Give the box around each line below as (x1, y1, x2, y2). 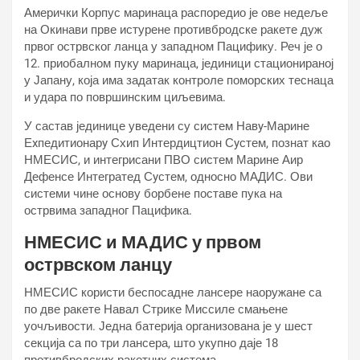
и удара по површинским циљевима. (24, 90, 226, 104)
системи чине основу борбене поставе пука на (24, 186, 282, 201)
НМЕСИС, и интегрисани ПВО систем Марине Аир (24, 153, 303, 167)
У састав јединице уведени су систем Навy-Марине (24, 119, 309, 133)
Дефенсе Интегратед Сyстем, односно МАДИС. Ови (24, 170, 313, 184)
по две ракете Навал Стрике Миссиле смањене (24, 302, 288, 317)
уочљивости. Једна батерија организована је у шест (24, 319, 313, 333)
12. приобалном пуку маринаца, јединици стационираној (24, 56, 333, 71)
